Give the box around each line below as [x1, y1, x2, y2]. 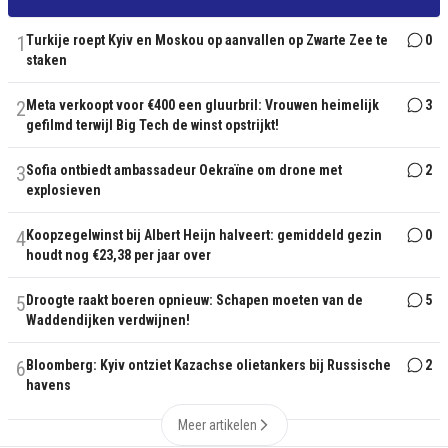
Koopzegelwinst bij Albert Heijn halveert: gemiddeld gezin [26, 227, 382, 244]
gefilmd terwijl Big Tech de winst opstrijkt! [26, 117, 279, 134]
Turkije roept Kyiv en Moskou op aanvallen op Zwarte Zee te [26, 32, 388, 49]
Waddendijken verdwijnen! [26, 312, 190, 329]
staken [26, 52, 67, 69]
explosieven [26, 182, 101, 199]
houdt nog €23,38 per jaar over [26, 247, 211, 264]
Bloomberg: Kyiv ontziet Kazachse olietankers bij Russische [26, 357, 391, 374]
